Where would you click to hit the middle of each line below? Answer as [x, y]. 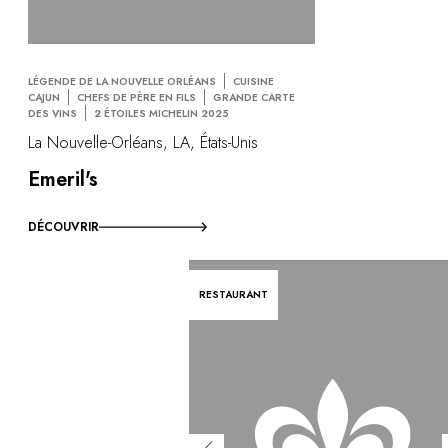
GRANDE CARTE [254, 97]
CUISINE [253, 81]
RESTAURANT [234, 295]
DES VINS [52, 113]
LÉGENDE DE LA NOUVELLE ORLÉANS [122, 81]
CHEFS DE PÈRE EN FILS [136, 97]
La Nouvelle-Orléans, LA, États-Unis [143, 143]
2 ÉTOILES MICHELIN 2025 [161, 113]
